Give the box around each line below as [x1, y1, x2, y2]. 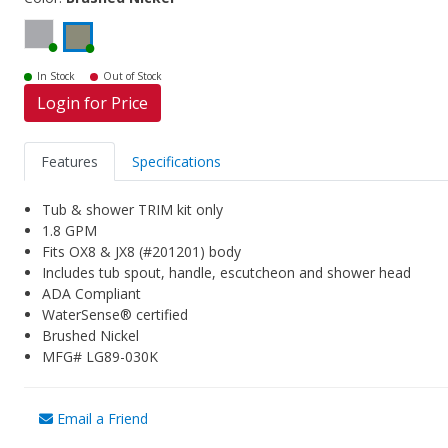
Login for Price [37, 92, 149, 115]
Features [41, 152, 99, 172]
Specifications [132, 152, 222, 172]
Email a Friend [53, 409, 149, 429]
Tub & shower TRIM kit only [42, 200, 224, 220]
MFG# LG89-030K [42, 347, 159, 367]
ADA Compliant [42, 284, 142, 304]
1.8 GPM [42, 221, 98, 241]
